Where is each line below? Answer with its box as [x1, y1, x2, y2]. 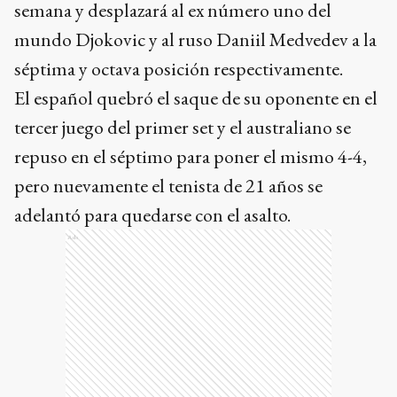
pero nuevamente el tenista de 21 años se [14, 173, 323, 199]
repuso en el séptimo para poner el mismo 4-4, [14, 144, 367, 170]
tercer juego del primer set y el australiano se [14, 114, 351, 141]
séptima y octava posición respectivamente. [14, 56, 343, 82]
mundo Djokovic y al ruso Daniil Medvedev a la [14, 27, 377, 53]
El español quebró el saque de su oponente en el [14, 85, 378, 112]
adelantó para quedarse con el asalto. [14, 202, 291, 229]
